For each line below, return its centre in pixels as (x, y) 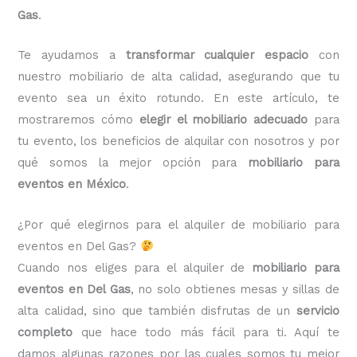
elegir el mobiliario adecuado (223, 120)
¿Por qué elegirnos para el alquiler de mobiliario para (178, 224)
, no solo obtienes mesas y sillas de (235, 289)
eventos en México (72, 184)
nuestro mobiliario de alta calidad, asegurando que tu (178, 77)
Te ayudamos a (72, 55)
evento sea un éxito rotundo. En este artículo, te (178, 98)
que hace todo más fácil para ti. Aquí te (206, 332)
